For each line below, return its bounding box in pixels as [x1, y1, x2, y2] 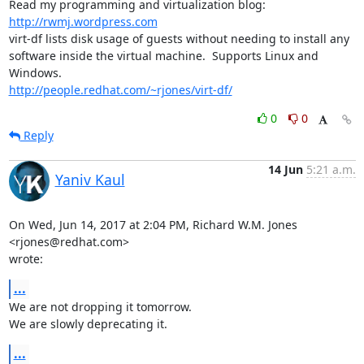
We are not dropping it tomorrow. [8, 298, 192, 314]
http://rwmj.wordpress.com [8, 13, 158, 29]
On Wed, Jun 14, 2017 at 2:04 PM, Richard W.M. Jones [8, 216, 297, 232]
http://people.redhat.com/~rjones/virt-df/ [8, 81, 232, 97]
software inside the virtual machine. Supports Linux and [8, 47, 318, 63]
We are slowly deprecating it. [8, 315, 167, 331]
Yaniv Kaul [54, 169, 125, 189]
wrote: [8, 250, 43, 266]
